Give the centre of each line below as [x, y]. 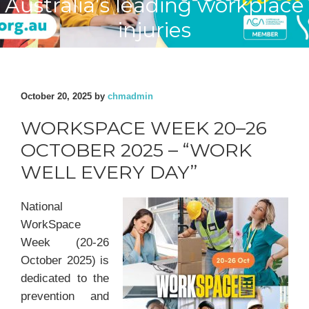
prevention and [65, 296]
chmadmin [130, 97]
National [42, 207]
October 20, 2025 [56, 97]
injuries [154, 30]
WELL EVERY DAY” [109, 172]
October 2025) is [65, 260]
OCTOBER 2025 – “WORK [136, 150]
